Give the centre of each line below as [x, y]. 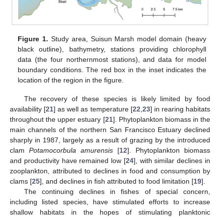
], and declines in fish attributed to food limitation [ [117, 181]
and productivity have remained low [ [68, 160]
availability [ [28, 109]
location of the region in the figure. [71, 80]
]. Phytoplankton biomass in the [161, 119]
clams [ [21, 181]
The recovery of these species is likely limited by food [117, 98]
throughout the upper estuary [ [57, 119]
